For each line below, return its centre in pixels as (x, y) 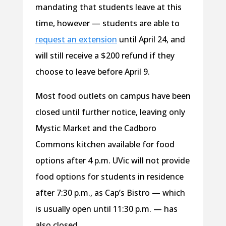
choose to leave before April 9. (92, 71)
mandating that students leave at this (108, 7)
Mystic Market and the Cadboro (96, 128)
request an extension (76, 39)
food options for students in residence (109, 176)
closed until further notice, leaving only (110, 112)
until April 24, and (151, 39)
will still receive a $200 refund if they (105, 55)
